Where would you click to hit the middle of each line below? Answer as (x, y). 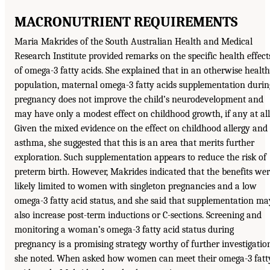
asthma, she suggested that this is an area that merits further (134, 143)
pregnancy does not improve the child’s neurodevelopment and (139, 99)
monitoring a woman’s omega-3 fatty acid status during (124, 229)
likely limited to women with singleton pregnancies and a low (136, 186)
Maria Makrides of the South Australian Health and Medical (133, 41)
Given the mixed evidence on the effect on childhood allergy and (141, 128)
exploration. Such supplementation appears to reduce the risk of (140, 157)
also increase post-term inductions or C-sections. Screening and (138, 215)
